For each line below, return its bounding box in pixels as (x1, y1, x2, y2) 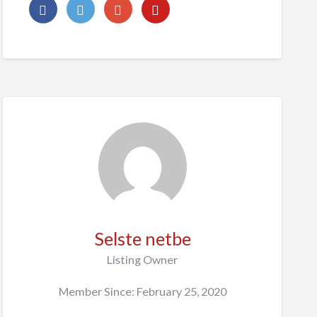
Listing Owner (107, 252, 178, 266)
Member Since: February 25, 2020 (58, 284, 226, 298)
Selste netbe (93, 227, 191, 249)
